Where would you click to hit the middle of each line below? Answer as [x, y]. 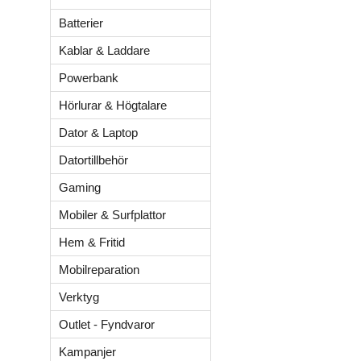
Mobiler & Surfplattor [112, 215]
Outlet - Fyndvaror [107, 324]
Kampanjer [87, 352]
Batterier [81, 23]
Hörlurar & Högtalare [113, 105]
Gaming [80, 187]
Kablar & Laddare [104, 50]
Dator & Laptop [98, 133]
